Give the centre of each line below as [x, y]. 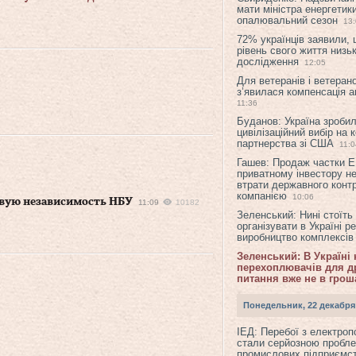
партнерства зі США [285, 143]
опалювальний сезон [287, 20]
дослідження [268, 62]
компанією [262, 196]
